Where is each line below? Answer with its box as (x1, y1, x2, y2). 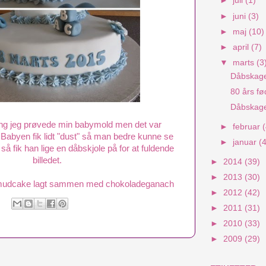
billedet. (32, 155, 62, 165)
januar (233, 137, 259, 147)
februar (233, 122, 263, 131)
